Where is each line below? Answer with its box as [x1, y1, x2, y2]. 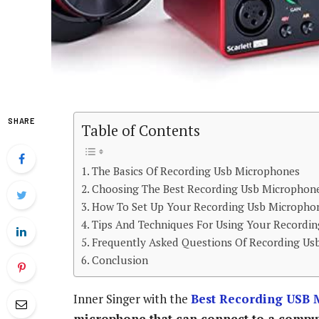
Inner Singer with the [73, 291, 191, 307]
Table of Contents [81, 121, 200, 141]
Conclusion [92, 253, 149, 268]
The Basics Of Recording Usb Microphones [92, 164, 300, 179]
